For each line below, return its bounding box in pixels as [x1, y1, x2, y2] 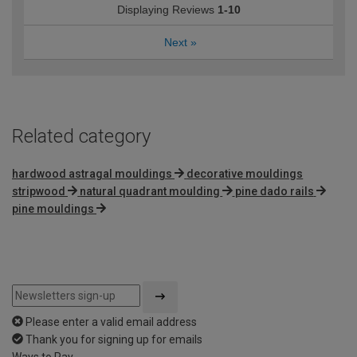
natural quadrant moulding [80, 184, 221, 198]
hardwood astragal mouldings [12, 167, 172, 180]
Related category [12, 124, 151, 147]
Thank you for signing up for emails [25, 332, 202, 346]
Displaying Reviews [116, 2, 218, 16]
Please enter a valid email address [25, 315, 197, 328]
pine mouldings [12, 202, 94, 215]
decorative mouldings [186, 167, 304, 180]
